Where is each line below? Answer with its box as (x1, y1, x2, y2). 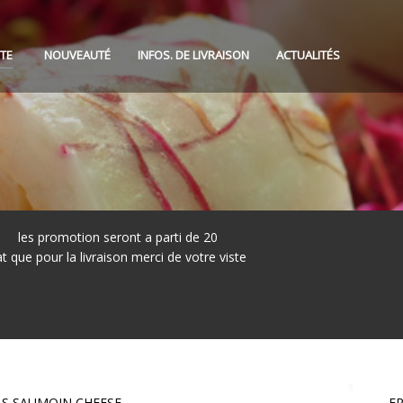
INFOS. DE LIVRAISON (137, 46, 249, 63)
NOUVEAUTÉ (43, 46, 111, 63)
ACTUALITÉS (275, 46, 340, 63)
